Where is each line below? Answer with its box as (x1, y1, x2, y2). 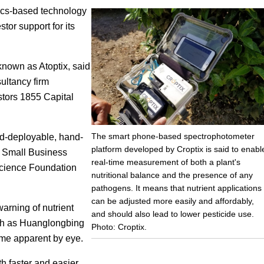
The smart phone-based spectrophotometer (91, 131, 255, 141)
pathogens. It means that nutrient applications (91, 183, 262, 193)
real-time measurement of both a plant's (91, 157, 240, 167)
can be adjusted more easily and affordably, (91, 196, 254, 206)
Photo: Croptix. (91, 222, 147, 232)
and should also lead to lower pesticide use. (91, 209, 254, 219)
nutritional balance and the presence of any (91, 170, 253, 180)
